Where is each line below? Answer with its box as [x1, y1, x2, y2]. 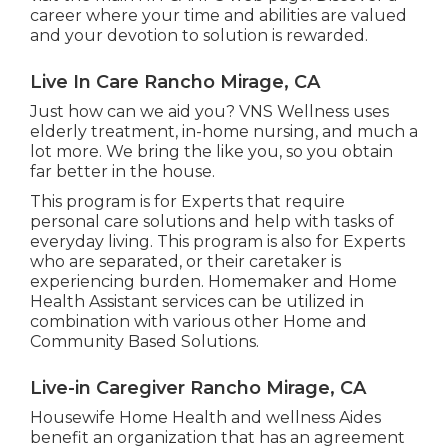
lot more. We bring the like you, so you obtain [29, 141, 393, 161]
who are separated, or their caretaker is [29, 251, 341, 271]
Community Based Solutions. [29, 331, 259, 351]
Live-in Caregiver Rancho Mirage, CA [29, 376, 366, 399]
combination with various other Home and [29, 311, 367, 331]
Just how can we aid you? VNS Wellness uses [29, 101, 389, 121]
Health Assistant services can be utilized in [29, 291, 364, 311]
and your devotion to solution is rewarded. [29, 25, 368, 45]
